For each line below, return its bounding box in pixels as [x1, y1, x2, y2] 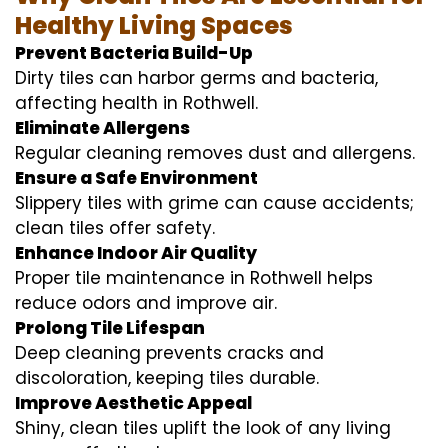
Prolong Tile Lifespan [15, 315, 205, 340]
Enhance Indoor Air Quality [15, 240, 257, 265]
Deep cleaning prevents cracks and [15, 340, 324, 365]
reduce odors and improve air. [15, 290, 277, 315]
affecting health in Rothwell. [15, 90, 258, 115]
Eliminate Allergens [15, 115, 190, 140]
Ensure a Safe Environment [15, 165, 258, 190]
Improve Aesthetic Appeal [15, 390, 252, 415]
